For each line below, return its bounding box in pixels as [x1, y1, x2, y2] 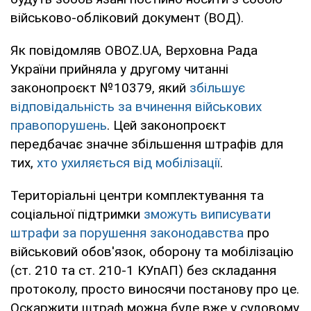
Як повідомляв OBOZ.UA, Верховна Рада [10, 42, 258, 58]
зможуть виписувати [144, 205, 271, 222]
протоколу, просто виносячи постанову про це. [10, 280, 299, 297]
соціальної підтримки [10, 205, 144, 222]
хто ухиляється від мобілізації [37, 154, 220, 171]
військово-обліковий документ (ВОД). [10, 9, 244, 26]
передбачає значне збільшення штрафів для [10, 135, 283, 152]
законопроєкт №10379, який [10, 79, 190, 96]
